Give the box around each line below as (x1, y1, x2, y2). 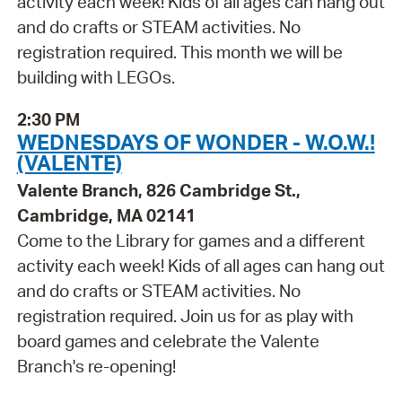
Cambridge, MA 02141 (16, 204, 196, 226)
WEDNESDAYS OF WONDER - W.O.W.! (16, 127, 375, 155)
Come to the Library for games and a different (16, 229, 365, 251)
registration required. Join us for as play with (16, 304, 354, 327)
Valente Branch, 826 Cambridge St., (16, 179, 301, 201)
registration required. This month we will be (16, 41, 343, 64)
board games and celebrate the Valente (16, 329, 319, 352)
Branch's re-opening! (16, 354, 176, 377)
